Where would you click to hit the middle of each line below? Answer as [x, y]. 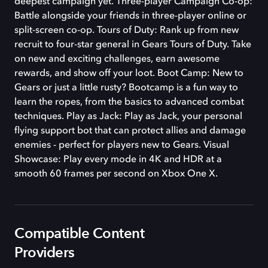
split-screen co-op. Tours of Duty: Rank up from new [127, 30]
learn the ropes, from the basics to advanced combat [129, 102]
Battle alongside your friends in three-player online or [130, 16]
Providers [45, 252]
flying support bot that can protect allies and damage [130, 131]
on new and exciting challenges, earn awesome [117, 59]
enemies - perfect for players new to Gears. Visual [122, 145]
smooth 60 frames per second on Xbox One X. [116, 174]
